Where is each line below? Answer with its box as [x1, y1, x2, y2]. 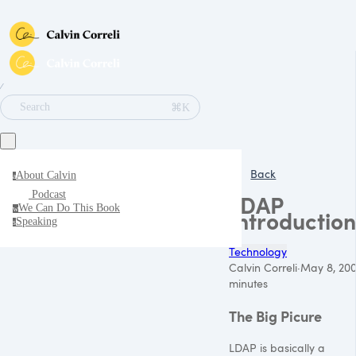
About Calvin [16, 169, 76, 181]
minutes [229, 275, 268, 291]
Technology [229, 243, 287, 259]
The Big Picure [229, 305, 322, 326]
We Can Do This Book [18, 202, 120, 214]
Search [20, 101, 50, 113]
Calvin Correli [229, 259, 297, 275]
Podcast [32, 188, 66, 200]
